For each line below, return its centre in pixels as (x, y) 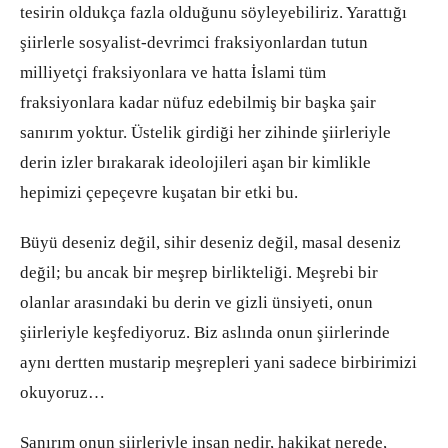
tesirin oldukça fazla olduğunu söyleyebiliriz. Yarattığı (213, 13)
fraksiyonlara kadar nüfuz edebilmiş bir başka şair (198, 103)
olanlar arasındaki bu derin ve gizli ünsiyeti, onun (196, 303)
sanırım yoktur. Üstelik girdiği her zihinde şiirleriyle (205, 133)
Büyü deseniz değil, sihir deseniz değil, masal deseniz (210, 243)
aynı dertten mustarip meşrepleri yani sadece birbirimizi (218, 363)
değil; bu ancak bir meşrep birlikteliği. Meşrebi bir (199, 273)
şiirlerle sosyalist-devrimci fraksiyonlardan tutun (194, 43)
